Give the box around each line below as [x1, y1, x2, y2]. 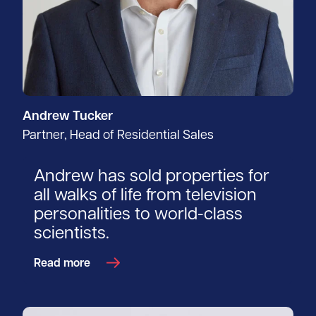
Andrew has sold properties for [34, 169, 269, 186]
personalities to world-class [34, 207, 243, 224]
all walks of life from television [34, 188, 257, 205]
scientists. [34, 226, 109, 243]
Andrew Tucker [23, 110, 113, 124]
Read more [34, 258, 90, 270]
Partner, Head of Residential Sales [23, 129, 214, 143]
